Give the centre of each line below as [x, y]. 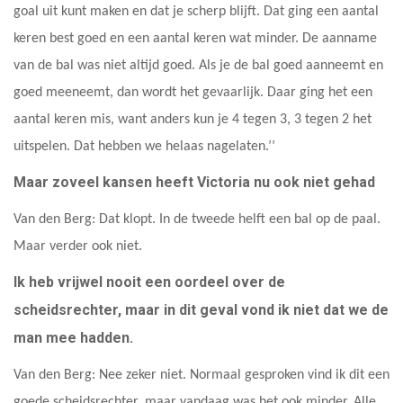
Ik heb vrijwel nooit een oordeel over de [149, 282]
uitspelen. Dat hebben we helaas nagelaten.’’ [144, 146]
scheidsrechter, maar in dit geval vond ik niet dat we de [201, 309]
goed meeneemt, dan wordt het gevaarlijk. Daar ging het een [193, 92]
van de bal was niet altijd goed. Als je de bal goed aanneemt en [198, 65]
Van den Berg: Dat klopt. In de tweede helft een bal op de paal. [197, 219]
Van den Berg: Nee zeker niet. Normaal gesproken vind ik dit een [201, 375]
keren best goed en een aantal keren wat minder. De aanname [195, 38]
